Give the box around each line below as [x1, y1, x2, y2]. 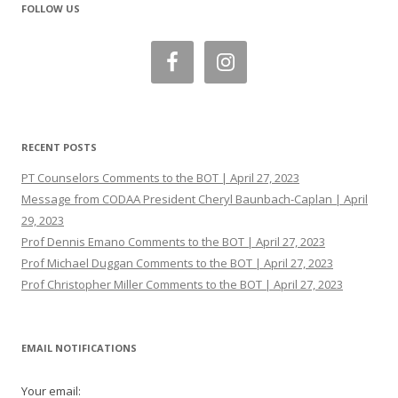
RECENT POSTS [21, 140, 97, 154]
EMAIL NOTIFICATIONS [21, 341, 137, 354]
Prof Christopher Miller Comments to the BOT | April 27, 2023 [21, 276, 343, 292]
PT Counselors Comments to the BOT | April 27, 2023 [21, 170, 299, 186]
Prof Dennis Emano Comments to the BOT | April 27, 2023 [21, 234, 325, 250]
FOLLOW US [21, 2, 80, 15]
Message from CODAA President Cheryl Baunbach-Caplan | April [21, 191, 368, 207]
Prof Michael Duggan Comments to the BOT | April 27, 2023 [21, 255, 333, 271]
